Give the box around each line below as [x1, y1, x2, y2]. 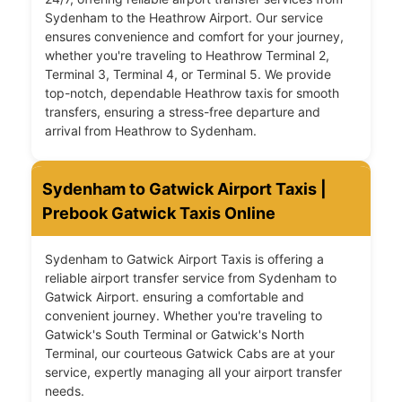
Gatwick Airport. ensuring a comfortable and [45, 289, 304, 305]
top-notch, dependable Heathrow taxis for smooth [45, 85, 339, 101]
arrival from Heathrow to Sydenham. [45, 123, 257, 139]
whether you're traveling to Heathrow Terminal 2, [45, 48, 329, 64]
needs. [45, 383, 84, 399]
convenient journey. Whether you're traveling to [45, 308, 322, 324]
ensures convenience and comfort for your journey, [45, 29, 344, 45]
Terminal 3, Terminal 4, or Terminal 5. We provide [45, 66, 331, 83]
